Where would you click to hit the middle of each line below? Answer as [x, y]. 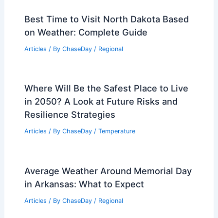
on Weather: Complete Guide [86, 32]
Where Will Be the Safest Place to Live [106, 88]
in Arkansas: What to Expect [84, 184]
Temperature [117, 131]
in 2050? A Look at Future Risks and [101, 101]
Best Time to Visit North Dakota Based [106, 19]
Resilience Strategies [70, 115]
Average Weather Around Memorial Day [108, 171]
